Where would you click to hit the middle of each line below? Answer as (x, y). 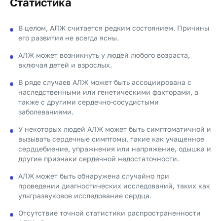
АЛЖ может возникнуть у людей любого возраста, (104, 55)
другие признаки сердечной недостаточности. (99, 159)
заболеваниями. (46, 112)
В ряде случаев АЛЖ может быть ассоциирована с (105, 82)
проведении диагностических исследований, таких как (114, 186)
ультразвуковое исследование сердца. (85, 196)
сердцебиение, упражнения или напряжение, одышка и (115, 149)
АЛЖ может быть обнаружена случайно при (94, 176)
